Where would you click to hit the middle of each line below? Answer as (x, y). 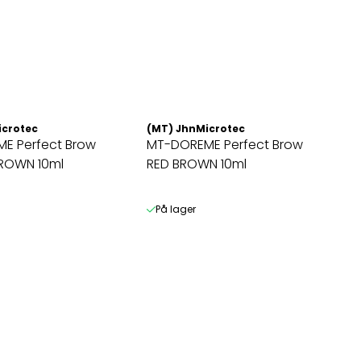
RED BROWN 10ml (197, 164)
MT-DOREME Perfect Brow (225, 144)
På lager (175, 209)
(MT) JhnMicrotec (196, 128)
